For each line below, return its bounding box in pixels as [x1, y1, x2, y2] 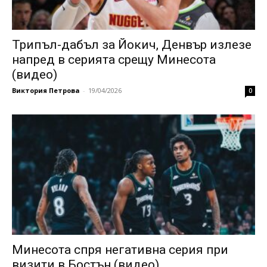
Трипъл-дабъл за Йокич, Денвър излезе [12, 38, 252, 52]
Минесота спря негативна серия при [12, 242, 228, 257]
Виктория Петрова [12, 86, 80, 95]
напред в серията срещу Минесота [12, 52, 216, 67]
